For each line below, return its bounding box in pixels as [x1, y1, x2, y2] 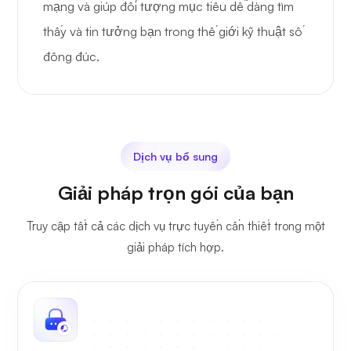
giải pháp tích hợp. [127, 240, 224, 255]
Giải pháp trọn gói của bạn [57, 181, 294, 205]
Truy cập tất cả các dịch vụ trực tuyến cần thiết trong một [26, 219, 325, 234]
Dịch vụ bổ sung [133, 150, 218, 164]
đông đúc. [43, 49, 100, 65]
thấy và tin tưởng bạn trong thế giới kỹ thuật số [43, 24, 302, 40]
